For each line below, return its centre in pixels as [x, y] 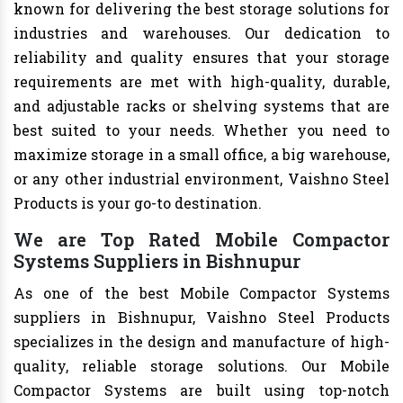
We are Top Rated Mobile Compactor [201, 240]
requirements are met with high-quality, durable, [201, 82]
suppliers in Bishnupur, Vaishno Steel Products [201, 318]
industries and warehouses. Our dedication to [201, 33]
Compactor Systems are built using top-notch [201, 390]
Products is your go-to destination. [138, 203]
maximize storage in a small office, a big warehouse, [201, 155]
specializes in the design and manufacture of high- [201, 342]
